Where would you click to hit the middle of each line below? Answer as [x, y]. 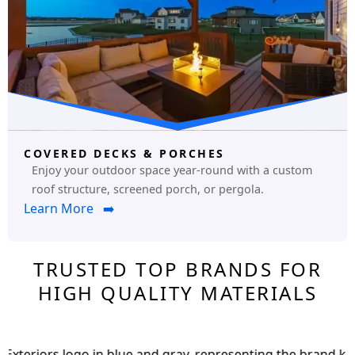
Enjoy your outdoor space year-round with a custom [172, 170]
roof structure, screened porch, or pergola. [148, 189]
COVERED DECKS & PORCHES [124, 154]
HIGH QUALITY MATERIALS [177, 293]
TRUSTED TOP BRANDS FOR [177, 269]
